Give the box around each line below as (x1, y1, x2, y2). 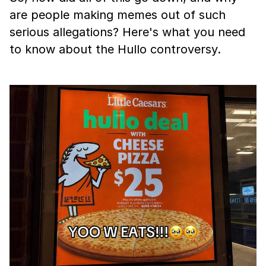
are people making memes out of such (9, 8, 226, 22)
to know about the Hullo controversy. (9, 42, 221, 56)
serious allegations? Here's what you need (9, 25, 245, 39)
